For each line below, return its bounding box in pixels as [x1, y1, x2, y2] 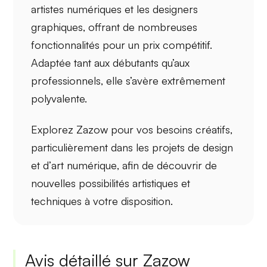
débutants [113, 56, 159, 70]
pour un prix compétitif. [100, 38, 213, 52]
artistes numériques [31, 2, 122, 16]
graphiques [31, 20, 83, 34]
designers [153, 2, 198, 16]
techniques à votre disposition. [31, 194, 173, 207]
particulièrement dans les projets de [31, 140, 203, 154]
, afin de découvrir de [117, 158, 218, 172]
